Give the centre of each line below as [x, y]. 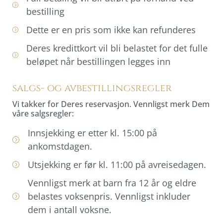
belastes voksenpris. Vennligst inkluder [109, 196]
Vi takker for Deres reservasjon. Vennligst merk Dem [111, 104]
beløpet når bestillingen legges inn [98, 61]
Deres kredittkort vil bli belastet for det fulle [117, 48]
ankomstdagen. [60, 146]
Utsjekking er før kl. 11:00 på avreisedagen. [117, 164]
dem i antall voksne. [69, 209]
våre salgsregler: [43, 113]
